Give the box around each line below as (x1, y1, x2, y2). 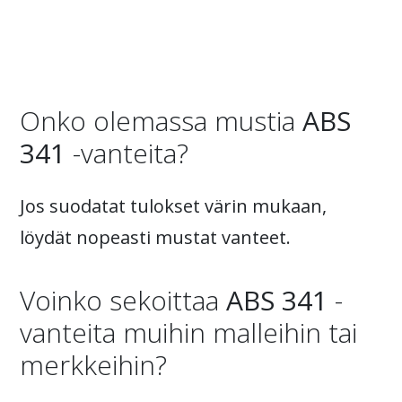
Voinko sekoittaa (20, 282, 226, 319)
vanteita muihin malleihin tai (20, 314, 357, 351)
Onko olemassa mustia (20, 102, 302, 139)
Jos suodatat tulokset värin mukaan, (20, 194, 327, 218)
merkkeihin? (20, 346, 167, 383)
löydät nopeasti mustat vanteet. (20, 225, 291, 249)
